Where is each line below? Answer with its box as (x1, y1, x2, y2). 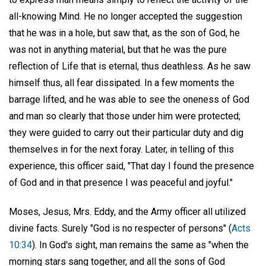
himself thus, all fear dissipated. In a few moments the (9, 77, 235, 88)
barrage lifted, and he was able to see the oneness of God (9, 93, 249, 105)
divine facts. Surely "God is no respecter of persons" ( (9, 222, 232, 234)
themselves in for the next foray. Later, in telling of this (9, 143, 234, 155)
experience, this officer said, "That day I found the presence (9, 160, 254, 172)
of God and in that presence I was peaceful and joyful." (9, 176, 233, 188)
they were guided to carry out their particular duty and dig (9, 126, 243, 138)
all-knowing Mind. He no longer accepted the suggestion (9, 10, 242, 22)
